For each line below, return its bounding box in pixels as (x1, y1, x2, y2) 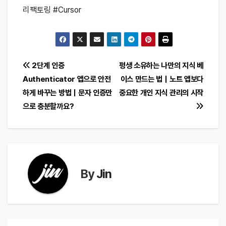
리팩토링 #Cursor (23, 5, 81, 15)
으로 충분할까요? (23, 101, 74, 111)
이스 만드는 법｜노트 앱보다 (120, 74, 203, 84)
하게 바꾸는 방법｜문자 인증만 (23, 88, 112, 98)
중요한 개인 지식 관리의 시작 (119, 88, 203, 98)
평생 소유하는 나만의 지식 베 (119, 61, 203, 71)
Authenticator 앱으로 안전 (23, 74, 111, 84)
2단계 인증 (30, 61, 65, 71)
